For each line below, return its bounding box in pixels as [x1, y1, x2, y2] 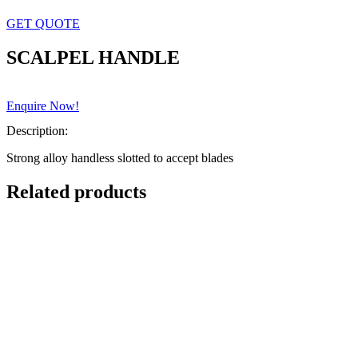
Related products [6, 181, 146, 202]
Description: [6, 124, 68, 138]
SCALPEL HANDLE [6, 46, 180, 68]
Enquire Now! [6, 98, 79, 113]
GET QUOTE [6, 16, 80, 30]
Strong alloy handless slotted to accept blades [6, 151, 233, 165]
